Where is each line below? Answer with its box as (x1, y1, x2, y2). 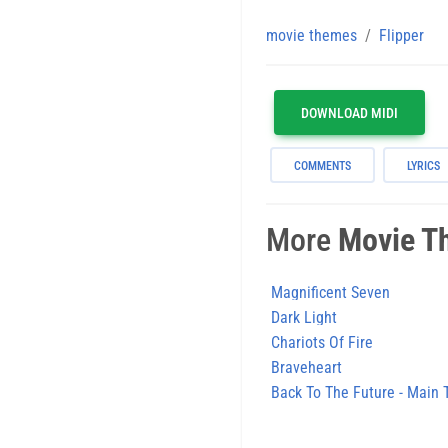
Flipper (379, 25, 424, 45)
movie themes (266, 25, 357, 45)
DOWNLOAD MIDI (301, 104, 398, 121)
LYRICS (407, 158, 440, 173)
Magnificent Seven (271, 282, 390, 302)
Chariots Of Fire (271, 332, 373, 352)
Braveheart (271, 357, 342, 377)
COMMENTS (294, 158, 351, 173)
